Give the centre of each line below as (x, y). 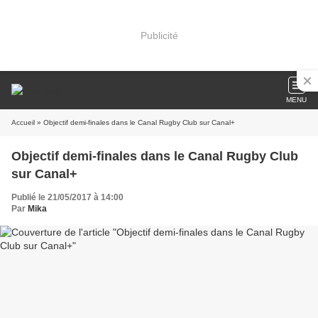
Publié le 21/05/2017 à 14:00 (67, 197)
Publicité (159, 35)
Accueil (23, 122)
